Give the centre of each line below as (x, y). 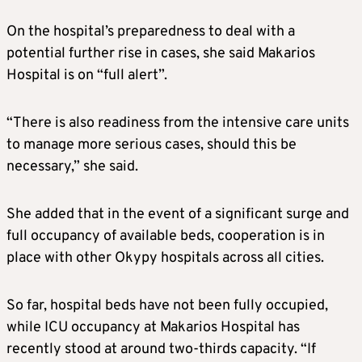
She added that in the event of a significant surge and (178, 214)
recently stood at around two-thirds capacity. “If (161, 349)
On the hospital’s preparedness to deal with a (151, 32)
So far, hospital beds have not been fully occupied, (167, 305)
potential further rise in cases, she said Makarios (161, 53)
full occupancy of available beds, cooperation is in (166, 236)
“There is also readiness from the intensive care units (178, 123)
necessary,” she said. (72, 166)
